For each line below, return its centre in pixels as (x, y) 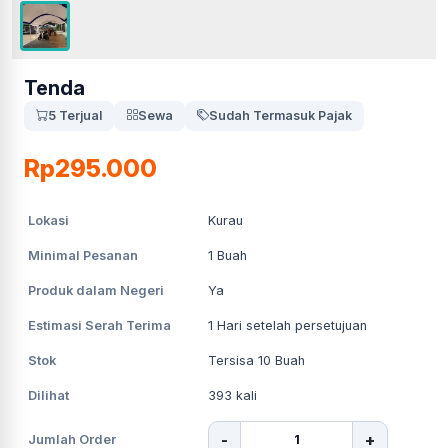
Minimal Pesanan (83, 255)
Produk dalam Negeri (96, 290)
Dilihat (48, 395)
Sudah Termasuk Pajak (280, 115)
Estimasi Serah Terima (99, 325)
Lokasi (48, 220)
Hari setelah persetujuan (290, 325)
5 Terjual (75, 115)
